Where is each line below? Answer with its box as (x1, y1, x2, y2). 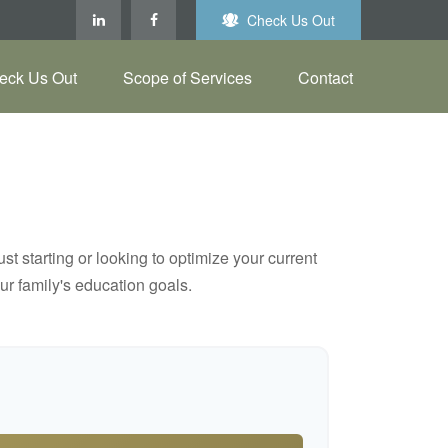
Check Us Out (247, 10, 335, 30)
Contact (298, 66, 353, 90)
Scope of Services (123, 66, 252, 90)
